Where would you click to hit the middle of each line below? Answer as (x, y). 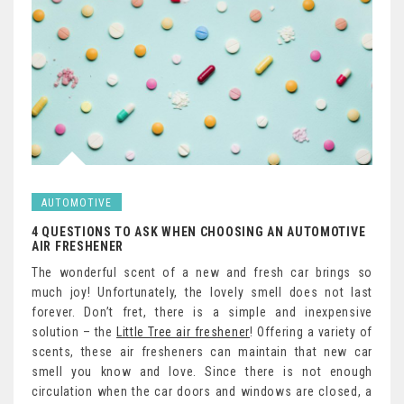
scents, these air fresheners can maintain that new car (202, 352)
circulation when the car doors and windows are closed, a (202, 392)
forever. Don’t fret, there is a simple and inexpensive (202, 312)
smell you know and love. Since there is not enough (202, 372)
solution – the (74, 332)
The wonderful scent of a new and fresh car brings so (202, 273)
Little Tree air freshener (183, 332)
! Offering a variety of (311, 332)
